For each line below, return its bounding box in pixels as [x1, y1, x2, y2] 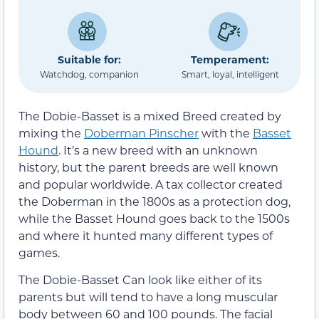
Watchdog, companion [39, 68, 139, 80]
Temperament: [191, 52, 269, 66]
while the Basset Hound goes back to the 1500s [19, 211, 290, 226]
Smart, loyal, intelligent [181, 68, 279, 80]
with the [199, 125, 253, 140]
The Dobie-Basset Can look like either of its [19, 272, 262, 288]
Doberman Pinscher [84, 125, 199, 140]
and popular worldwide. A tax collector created [19, 177, 283, 192]
